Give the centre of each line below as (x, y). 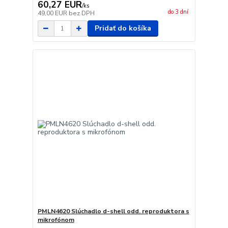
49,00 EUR (53, 13)
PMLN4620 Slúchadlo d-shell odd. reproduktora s (113, 211)
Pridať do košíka (123, 28)
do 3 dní (178, 12)
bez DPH (81, 13)
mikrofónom (56, 220)
